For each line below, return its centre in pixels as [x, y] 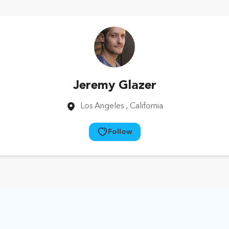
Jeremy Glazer [114, 86]
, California [144, 106]
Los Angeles [102, 106]
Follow [120, 132]
